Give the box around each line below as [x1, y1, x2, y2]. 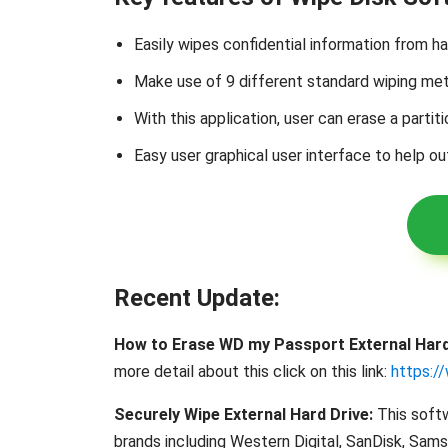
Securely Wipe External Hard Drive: [114, 405, 373, 425]
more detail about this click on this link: [114, 362, 391, 382]
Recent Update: [114, 283, 280, 312]
